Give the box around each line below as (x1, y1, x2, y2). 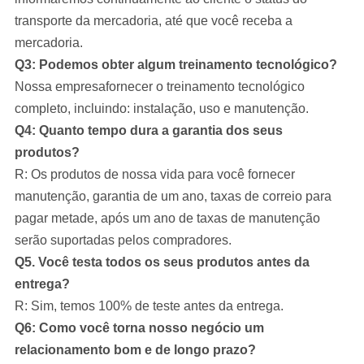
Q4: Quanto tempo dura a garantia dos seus (14, 123, 283, 138)
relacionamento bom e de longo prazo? (14, 343, 256, 357)
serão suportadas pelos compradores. (14, 233, 232, 248)
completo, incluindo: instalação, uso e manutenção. (14, 102, 309, 116)
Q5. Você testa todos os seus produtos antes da (14, 255, 310, 270)
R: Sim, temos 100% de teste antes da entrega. (14, 299, 284, 314)
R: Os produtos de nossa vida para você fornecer (14, 167, 295, 182)
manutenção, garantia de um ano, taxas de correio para (14, 189, 331, 204)
